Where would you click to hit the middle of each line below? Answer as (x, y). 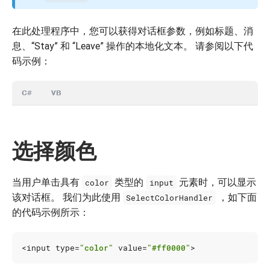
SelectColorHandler (170, 198)
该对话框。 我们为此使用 (67, 197)
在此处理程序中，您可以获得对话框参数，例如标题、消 (133, 31)
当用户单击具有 (47, 182)
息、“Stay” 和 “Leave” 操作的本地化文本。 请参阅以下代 (133, 46)
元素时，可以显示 (216, 182)
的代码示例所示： (51, 212)
